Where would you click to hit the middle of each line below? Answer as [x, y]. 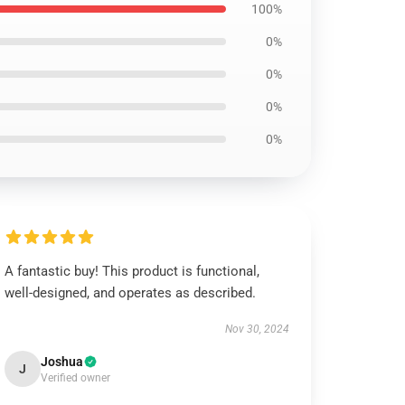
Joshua [62, 362]
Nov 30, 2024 [257, 329]
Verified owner [76, 378]
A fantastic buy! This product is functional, [132, 271]
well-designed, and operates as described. [131, 293]
